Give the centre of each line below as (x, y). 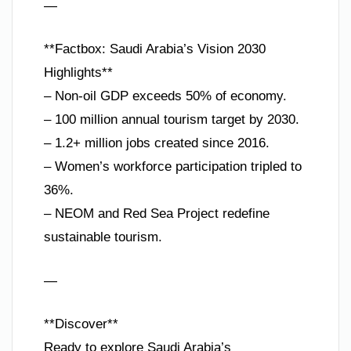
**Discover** (81, 324)
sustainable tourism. (103, 237)
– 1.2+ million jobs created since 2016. (157, 143)
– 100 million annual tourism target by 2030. (172, 120)
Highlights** (78, 73)
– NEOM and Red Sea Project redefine (157, 214)
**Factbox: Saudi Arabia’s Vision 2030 (155, 49)
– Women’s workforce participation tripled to (173, 167)
